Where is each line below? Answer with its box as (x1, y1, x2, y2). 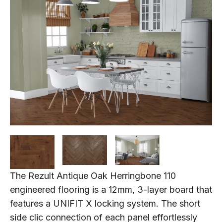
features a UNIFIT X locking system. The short (10, 198, 200, 209)
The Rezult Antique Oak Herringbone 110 (10, 170, 176, 181)
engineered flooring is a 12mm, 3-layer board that (10, 184, 212, 195)
